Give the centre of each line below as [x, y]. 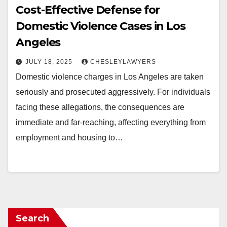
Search [32, 218]
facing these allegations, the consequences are [100, 107]
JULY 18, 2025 [50, 62]
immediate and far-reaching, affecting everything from [111, 122]
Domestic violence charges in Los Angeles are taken [110, 77]
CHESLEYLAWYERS [123, 62]
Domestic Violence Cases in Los [101, 26]
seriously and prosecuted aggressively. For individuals [113, 92]
